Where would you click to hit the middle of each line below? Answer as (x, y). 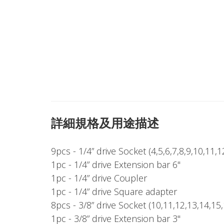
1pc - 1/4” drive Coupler (99, 178)
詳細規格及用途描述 (105, 123)
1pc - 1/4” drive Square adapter (114, 191)
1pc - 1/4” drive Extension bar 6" (116, 164)
